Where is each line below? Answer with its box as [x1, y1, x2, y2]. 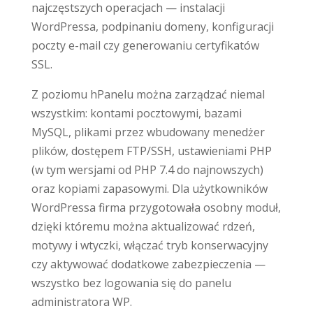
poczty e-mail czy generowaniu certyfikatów [31, 37, 259, 53]
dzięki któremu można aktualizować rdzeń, [31, 218, 255, 234]
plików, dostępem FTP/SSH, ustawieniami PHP [31, 143, 272, 159]
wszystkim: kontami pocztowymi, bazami [31, 105, 242, 121]
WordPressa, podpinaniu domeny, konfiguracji [31, 18, 274, 34]
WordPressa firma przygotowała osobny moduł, [31, 199, 281, 215]
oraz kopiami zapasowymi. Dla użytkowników [31, 180, 268, 196]
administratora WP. [31, 293, 132, 310]
